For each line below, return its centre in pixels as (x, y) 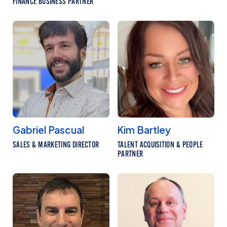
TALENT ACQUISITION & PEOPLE (160, 145)
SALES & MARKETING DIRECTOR (56, 145)
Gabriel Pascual (48, 130)
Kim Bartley (144, 130)
